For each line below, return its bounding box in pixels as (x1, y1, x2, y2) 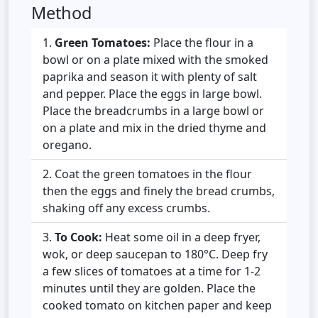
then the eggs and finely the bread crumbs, (43, 182, 275, 199)
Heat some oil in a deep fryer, (102, 229, 261, 245)
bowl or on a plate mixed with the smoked (43, 51, 268, 67)
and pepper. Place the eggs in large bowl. (43, 85, 262, 102)
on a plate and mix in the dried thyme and (43, 119, 266, 136)
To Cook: (55, 229, 102, 245)
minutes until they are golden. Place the (43, 280, 256, 296)
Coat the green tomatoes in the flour (55, 165, 252, 182)
